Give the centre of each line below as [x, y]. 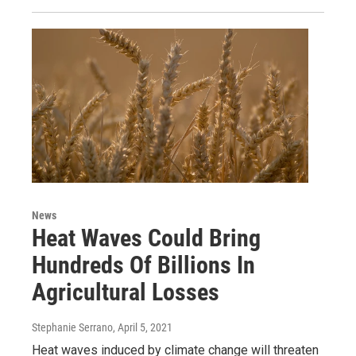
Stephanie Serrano [72, 327]
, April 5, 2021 [143, 327]
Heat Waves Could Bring [146, 238]
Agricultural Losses [126, 292]
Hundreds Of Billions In [143, 265]
